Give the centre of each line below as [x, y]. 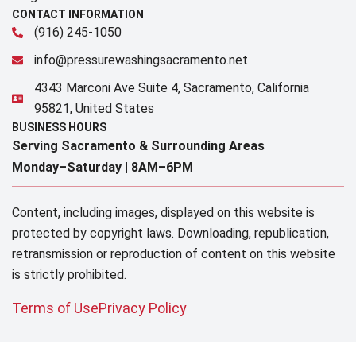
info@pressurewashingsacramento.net [141, 60]
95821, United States [94, 108]
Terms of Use [55, 308]
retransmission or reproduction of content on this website [174, 253]
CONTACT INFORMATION [78, 14]
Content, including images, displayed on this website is [163, 212]
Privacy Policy [143, 308]
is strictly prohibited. [69, 274]
